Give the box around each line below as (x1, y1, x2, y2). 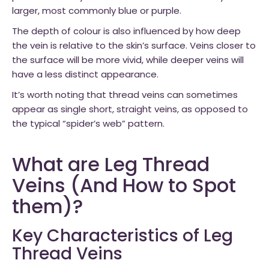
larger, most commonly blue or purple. (12, 7, 181, 16)
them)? (12, 199, 83, 218)
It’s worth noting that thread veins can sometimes (12, 91, 238, 100)
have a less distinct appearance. (12, 71, 159, 80)
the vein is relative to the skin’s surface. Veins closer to (12, 42, 256, 51)
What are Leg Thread (12, 157, 210, 176)
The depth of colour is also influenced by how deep (12, 28, 241, 37)
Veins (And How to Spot (12, 178, 236, 197)
